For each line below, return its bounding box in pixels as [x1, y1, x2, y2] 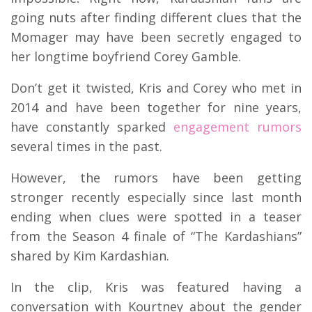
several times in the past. [10, 137, 162, 155]
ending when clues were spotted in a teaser [10, 208, 302, 225]
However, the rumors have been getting [10, 169, 302, 186]
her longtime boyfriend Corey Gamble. [10, 47, 244, 65]
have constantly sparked [10, 118, 166, 135]
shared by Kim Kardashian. [10, 247, 169, 264]
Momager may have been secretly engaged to [10, 28, 302, 45]
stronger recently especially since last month [10, 188, 302, 205]
